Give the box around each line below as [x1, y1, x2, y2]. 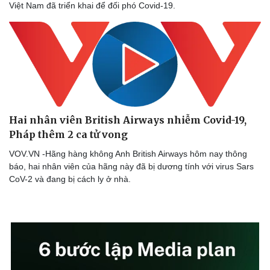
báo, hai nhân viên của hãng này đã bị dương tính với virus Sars [9, 161, 254, 171]
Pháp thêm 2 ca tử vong [9, 128, 128, 140]
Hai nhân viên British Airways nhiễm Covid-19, [9, 113, 246, 126]
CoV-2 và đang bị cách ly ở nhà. [9, 174, 131, 184]
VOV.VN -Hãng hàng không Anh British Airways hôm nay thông [9, 148, 247, 159]
